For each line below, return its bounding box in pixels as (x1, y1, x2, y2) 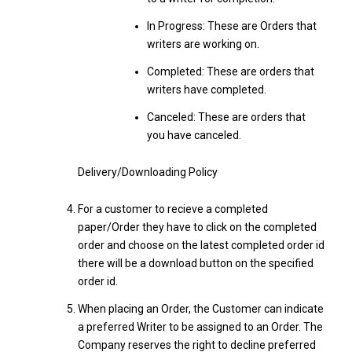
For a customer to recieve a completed (77, 202, 268, 215)
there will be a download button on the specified (77, 256, 313, 269)
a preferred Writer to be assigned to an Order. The (77, 320, 323, 333)
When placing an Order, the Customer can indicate (77, 302, 324, 315)
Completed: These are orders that (146, 65, 314, 78)
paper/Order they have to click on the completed (77, 220, 317, 233)
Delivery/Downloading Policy (77, 165, 218, 178)
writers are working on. (146, 38, 259, 50)
